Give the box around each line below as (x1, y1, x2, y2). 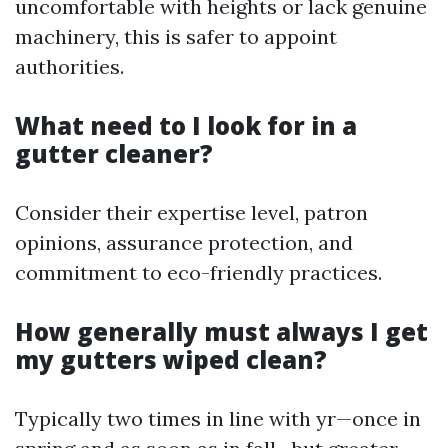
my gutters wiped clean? (15, 343, 327, 376)
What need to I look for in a (15, 109, 357, 142)
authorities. (15, 54, 124, 79)
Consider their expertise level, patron (15, 200, 368, 225)
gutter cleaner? (15, 137, 213, 170)
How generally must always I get (15, 315, 428, 348)
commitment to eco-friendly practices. (15, 260, 382, 285)
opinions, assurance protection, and (15, 230, 353, 255)
